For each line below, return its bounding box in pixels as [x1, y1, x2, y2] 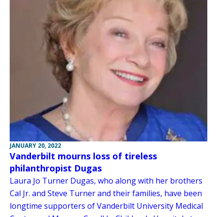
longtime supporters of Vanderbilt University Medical [10, 201, 203, 212]
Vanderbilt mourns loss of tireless [10, 150, 157, 162]
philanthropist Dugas [10, 162, 102, 174]
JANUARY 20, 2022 [10, 141, 61, 150]
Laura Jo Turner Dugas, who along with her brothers [10, 175, 202, 186]
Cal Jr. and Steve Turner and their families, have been [10, 188, 202, 199]
